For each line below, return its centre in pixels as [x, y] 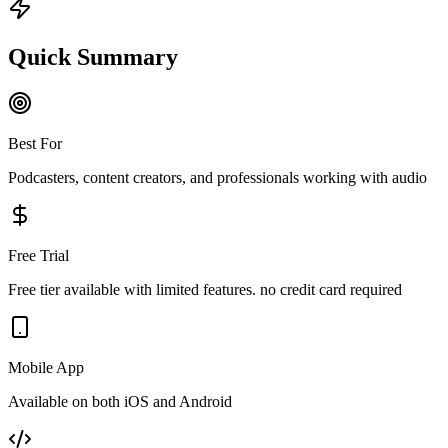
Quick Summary [93, 56]
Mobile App [46, 367]
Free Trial [38, 255]
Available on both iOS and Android [120, 401]
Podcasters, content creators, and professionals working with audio [217, 177]
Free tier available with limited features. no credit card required [205, 289]
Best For [35, 143]
